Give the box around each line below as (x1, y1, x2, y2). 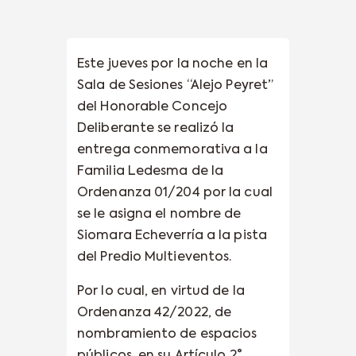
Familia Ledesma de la (77, 164, 224, 178)
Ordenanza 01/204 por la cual (77, 186, 273, 199)
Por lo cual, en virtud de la (77, 284, 245, 298)
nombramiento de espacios (77, 327, 257, 341)
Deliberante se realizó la (77, 122, 234, 135)
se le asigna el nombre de (77, 207, 242, 221)
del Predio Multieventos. (77, 250, 232, 264)
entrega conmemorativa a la (77, 143, 268, 157)
